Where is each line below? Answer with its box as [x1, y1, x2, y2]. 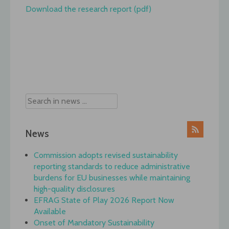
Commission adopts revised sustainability [34, 150, 178, 161]
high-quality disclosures [34, 184, 115, 194]
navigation [25, 68, 80, 83]
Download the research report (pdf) [26, 4, 151, 14]
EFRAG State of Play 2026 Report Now [34, 195, 174, 205]
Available [34, 207, 66, 217]
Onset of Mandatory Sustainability [34, 218, 154, 228]
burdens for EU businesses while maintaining [34, 173, 190, 183]
